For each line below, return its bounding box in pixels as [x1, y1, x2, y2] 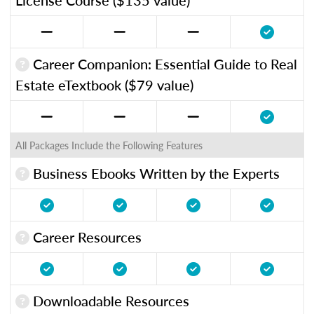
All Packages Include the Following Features [15, 137, 203, 152]
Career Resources [29, 226, 142, 247]
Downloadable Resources [29, 290, 189, 310]
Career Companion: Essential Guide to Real [29, 53, 297, 74]
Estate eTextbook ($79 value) [15, 74, 193, 95]
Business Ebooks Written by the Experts [29, 163, 280, 183]
